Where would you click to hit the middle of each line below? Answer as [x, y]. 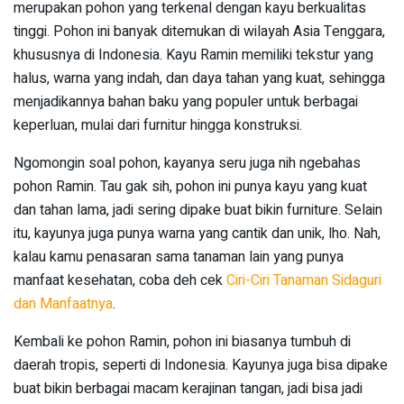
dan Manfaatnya [63, 303]
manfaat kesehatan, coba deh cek [120, 280]
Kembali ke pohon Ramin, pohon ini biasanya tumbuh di [182, 341]
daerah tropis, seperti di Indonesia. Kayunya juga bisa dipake [201, 365]
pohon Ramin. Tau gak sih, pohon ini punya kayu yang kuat [190, 186]
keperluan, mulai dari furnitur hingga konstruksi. [158, 125]
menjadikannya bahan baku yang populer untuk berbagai [186, 101]
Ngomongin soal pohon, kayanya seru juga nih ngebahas [187, 163]
